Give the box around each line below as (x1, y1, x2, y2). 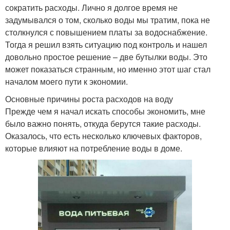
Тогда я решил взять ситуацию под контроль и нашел (5, 38, 207, 50)
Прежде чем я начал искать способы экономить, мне (5, 105, 205, 117)
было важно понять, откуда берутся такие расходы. (5, 117, 201, 129)
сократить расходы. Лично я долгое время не (5, 1, 178, 13)
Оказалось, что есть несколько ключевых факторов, (5, 129, 202, 142)
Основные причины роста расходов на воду (5, 92, 173, 105)
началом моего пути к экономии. (5, 75, 128, 87)
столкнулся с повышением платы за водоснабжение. (5, 26, 207, 38)
